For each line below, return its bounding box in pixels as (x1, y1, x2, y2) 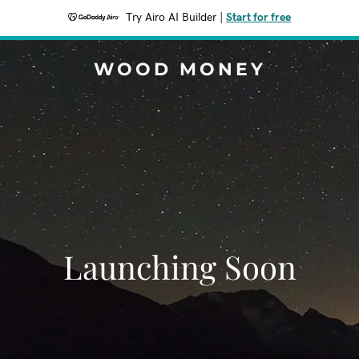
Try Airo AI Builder (126, 12, 216, 23)
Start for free (226, 12, 291, 23)
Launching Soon (63, 245, 296, 288)
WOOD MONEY (93, 58, 266, 80)
